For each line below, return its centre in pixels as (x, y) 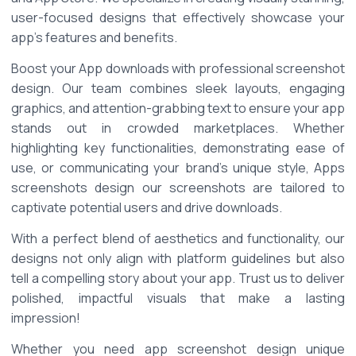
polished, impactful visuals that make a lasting (178, 298)
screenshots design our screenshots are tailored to (178, 188)
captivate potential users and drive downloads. (148, 208)
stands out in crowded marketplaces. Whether (178, 128)
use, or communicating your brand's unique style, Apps (178, 168)
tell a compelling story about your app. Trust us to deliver (178, 279)
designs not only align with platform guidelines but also (178, 259)
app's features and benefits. (95, 38)
